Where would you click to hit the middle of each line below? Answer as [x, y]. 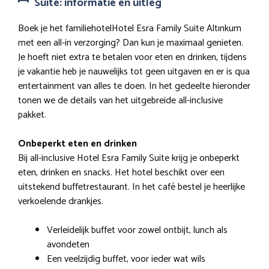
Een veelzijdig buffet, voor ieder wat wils [126, 259]
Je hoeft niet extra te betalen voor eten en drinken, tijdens [132, 57]
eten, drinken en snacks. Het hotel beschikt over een [121, 172]
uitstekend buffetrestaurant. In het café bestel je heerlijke [131, 187]
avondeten [68, 244]
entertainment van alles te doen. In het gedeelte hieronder [134, 86]
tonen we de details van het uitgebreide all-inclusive [120, 100]
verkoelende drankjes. [61, 201]
